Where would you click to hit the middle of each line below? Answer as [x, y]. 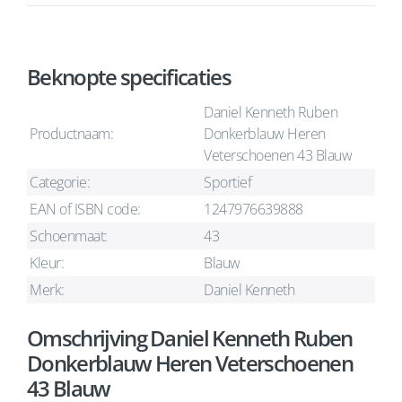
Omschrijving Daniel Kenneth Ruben [190, 338]
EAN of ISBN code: [85, 209]
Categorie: [60, 182]
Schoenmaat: [69, 236]
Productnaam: [72, 134]
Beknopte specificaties [129, 77]
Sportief [228, 182]
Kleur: [47, 263]
